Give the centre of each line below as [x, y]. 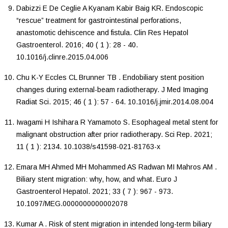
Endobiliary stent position [163, 77]
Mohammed [108, 167]
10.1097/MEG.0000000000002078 [72, 203]
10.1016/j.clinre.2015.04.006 [62, 57]
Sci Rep [177, 134]
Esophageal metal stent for [175, 122]
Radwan [153, 167]
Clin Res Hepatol [161, 32]
